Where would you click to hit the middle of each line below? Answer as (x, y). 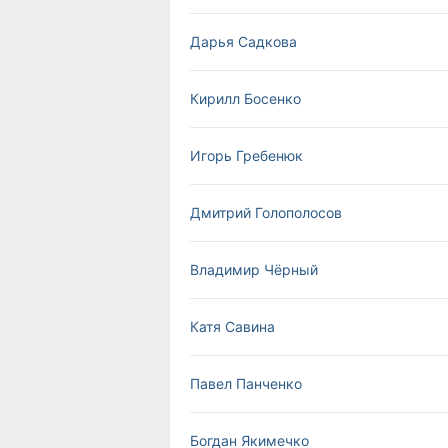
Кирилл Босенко (245, 98)
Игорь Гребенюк (246, 155)
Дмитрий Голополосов (266, 212)
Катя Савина (232, 326)
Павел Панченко (246, 383)
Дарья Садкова (243, 41)
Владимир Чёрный (254, 269)
